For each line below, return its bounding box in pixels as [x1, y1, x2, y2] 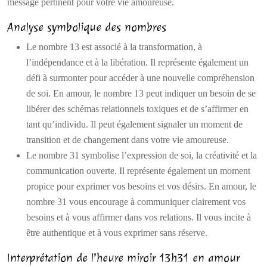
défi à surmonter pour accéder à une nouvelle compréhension [26, 73, 254, 83]
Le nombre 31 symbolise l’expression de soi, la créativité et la [26, 150, 257, 160]
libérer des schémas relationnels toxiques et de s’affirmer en [26, 104, 249, 114]
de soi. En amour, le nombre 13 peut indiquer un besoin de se [26, 88, 256, 98]
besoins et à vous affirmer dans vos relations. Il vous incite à [26, 212, 251, 222]
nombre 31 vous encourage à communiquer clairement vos [26, 197, 246, 207]
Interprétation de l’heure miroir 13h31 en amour [7, 250, 240, 265]
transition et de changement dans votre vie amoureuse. [26, 135, 229, 145]
